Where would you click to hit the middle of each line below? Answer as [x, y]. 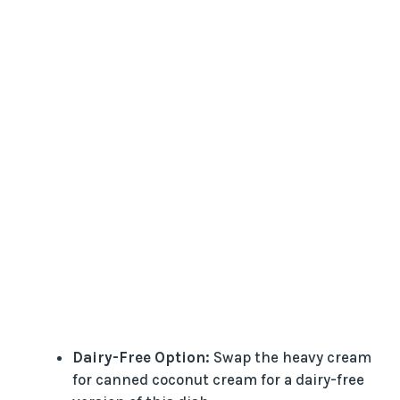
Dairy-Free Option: [141, 357]
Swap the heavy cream [291, 357]
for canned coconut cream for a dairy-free [218, 379]
